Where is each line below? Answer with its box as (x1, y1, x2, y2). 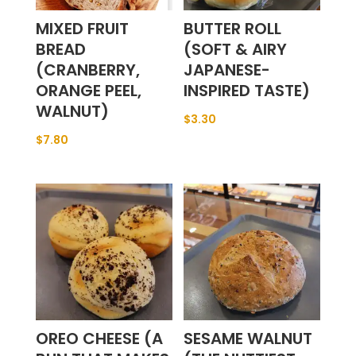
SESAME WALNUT (184, 327, 313, 350)
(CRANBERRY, (35, 59, 140, 82)
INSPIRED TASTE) (184, 79, 311, 103)
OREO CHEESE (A (35, 327, 163, 350)
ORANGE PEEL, (35, 79, 141, 103)
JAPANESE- (184, 59, 271, 82)
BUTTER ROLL (184, 17, 282, 41)
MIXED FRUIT (35, 17, 129, 41)
